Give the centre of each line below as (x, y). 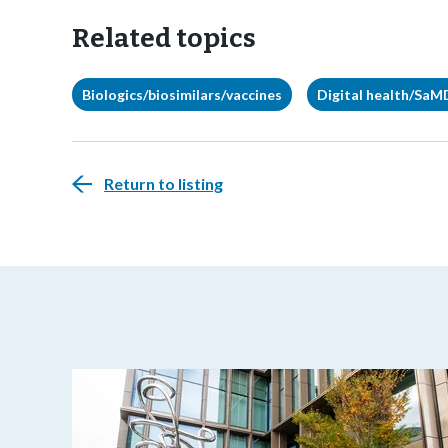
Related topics (164, 38)
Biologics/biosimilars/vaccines (182, 94)
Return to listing (163, 183)
